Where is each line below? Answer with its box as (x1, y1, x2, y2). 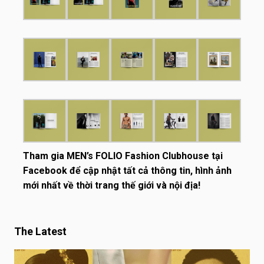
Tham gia (23, 150, 67, 161)
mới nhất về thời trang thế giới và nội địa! (23, 179, 200, 191)
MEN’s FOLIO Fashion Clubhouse (67, 150, 209, 161)
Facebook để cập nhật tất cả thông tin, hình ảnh (23, 164, 232, 176)
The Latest (14, 225, 67, 237)
